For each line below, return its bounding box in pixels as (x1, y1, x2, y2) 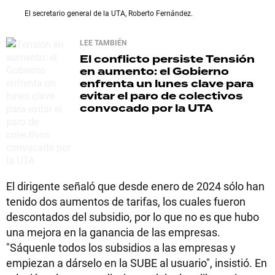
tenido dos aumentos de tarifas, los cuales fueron (6, 194, 246, 209)
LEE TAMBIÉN (80, 37, 126, 47)
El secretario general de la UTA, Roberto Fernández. (24, 8, 193, 18)
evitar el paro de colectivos (80, 88, 243, 104)
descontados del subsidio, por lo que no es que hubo (6, 209, 259, 224)
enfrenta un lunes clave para (80, 76, 254, 91)
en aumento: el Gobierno (80, 64, 229, 79)
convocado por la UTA (80, 101, 213, 116)
